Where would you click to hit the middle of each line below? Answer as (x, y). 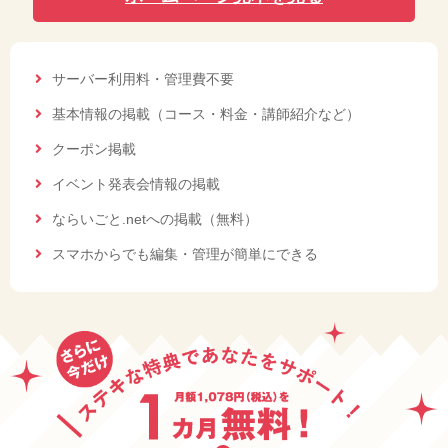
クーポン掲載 (94, 149)
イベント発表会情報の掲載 (136, 184)
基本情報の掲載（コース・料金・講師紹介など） (206, 114)
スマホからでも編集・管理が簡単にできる (185, 254)
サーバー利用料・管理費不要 (143, 79)
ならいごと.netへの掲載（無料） (155, 219)
